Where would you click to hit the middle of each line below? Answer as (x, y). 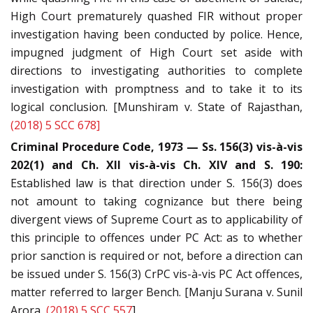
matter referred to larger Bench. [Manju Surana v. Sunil (156, 292)
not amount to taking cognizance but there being (156, 202)
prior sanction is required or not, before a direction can (156, 256)
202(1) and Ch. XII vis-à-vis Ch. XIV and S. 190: (156, 165)
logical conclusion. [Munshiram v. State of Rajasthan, (156, 107)
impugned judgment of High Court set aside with (156, 53)
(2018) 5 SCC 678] (55, 125)
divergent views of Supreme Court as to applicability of (156, 220)
